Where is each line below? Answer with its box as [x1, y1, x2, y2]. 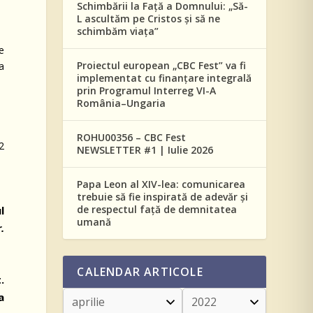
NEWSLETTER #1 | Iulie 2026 [77, 143, 214, 156]
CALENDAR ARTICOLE [77, 264, 203, 279]
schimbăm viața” [77, 24, 159, 38]
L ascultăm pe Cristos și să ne [77, 12, 221, 25]
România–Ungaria [77, 96, 166, 110]
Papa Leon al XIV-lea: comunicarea [77, 177, 246, 191]
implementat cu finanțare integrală [77, 71, 252, 85]
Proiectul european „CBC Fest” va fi [77, 59, 247, 72]
